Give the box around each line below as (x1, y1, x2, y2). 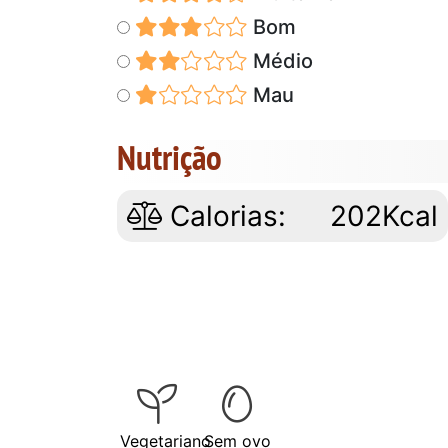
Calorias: (162, 198, 286, 233)
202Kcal (330, 198, 439, 233)
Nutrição (117, 133, 222, 180)
